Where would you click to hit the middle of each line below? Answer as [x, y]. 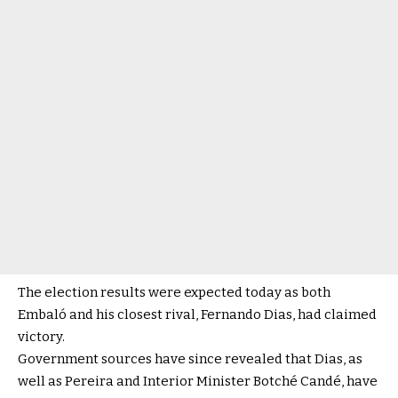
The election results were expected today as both [174, 292]
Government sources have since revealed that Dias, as [190, 359]
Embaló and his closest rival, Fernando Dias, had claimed [197, 314]
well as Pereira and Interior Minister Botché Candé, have [198, 381]
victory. [41, 337]
